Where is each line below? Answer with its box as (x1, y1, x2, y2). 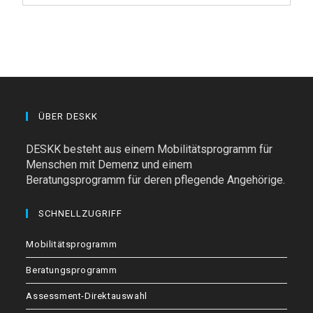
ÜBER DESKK (38, 111, 99, 122)
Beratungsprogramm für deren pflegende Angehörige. (26, 173, 286, 187)
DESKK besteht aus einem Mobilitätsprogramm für (26, 143, 273, 156)
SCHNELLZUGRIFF (38, 208, 123, 219)
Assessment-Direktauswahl (26, 291, 147, 301)
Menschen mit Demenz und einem (26, 158, 193, 171)
